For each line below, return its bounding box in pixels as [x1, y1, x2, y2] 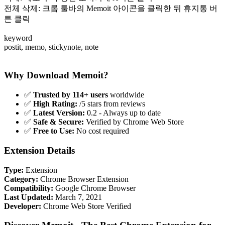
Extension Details [4, 145, 75, 156]
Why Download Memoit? [4, 70, 108, 81]
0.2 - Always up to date [85, 108, 161, 118]
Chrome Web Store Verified [41, 201, 131, 210]
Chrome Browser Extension [38, 174, 129, 183]
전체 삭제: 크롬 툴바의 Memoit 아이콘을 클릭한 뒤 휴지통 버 [4, 4, 217, 13]
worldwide [108, 90, 144, 99]
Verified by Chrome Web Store [84, 118, 184, 127]
